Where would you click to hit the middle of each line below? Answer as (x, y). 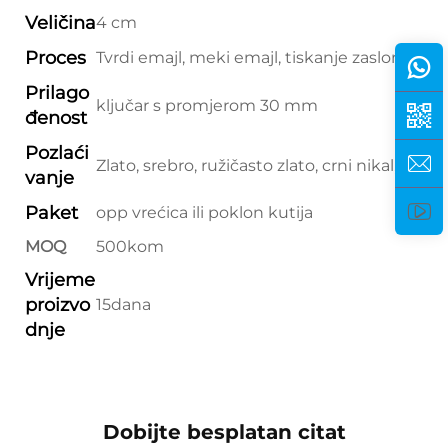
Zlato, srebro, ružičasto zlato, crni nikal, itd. (261, 165)
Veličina (60, 22)
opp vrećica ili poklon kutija (204, 212)
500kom (130, 246)
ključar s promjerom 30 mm (207, 105)
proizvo (57, 304)
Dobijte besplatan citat (224, 431)
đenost (56, 117)
